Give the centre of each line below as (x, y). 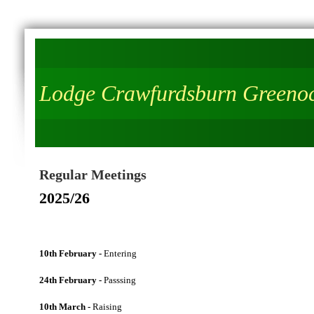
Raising (106, 307)
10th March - (65, 307)
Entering (119, 253)
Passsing (120, 280)
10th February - (70, 253)
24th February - (71, 280)
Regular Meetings (93, 175)
